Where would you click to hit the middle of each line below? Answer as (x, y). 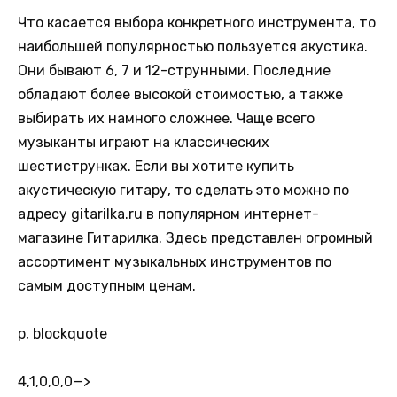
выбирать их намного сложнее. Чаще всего (166, 118)
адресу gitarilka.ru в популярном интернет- (168, 214)
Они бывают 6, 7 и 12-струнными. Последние (174, 70)
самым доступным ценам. (107, 285)
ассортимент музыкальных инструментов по (175, 261)
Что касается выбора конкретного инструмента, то (197, 22)
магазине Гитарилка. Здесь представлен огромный (195, 237)
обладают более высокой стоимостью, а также (180, 94)
